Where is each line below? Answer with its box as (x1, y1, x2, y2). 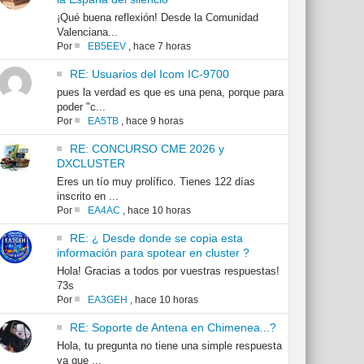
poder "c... (56, 101, 106, 114)
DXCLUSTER (56, 157, 125, 171)
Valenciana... (56, 26, 118, 39)
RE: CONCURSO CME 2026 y (69, 142, 224, 156)
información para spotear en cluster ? (56, 246, 249, 260)
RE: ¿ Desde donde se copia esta (69, 232, 243, 245)
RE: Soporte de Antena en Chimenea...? (69, 321, 276, 335)
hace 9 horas (125, 115, 184, 128)
